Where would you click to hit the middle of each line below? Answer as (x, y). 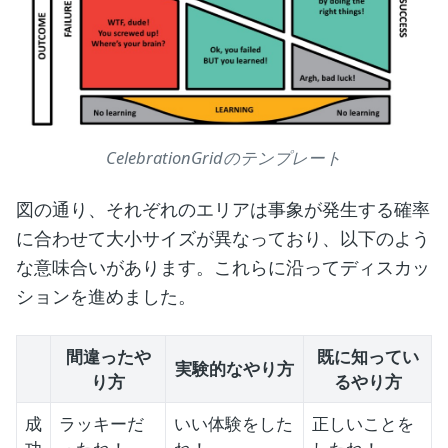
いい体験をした (233, 423)
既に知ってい (367, 356)
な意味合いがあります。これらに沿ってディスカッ (223, 266)
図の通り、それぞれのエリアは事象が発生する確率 (223, 208)
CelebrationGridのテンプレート (224, 157)
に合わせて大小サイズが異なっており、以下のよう (223, 237)
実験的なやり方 (234, 368)
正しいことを (363, 423)
